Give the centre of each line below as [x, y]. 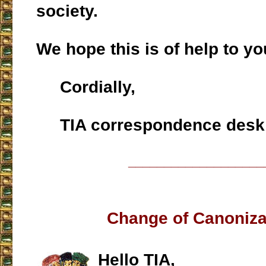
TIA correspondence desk [151, 125]
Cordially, [86, 87]
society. [67, 11]
